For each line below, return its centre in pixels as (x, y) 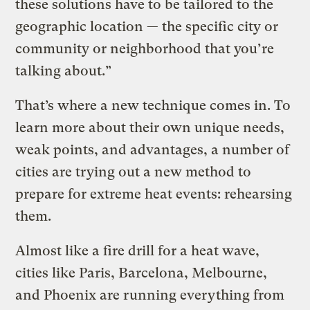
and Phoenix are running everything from (150, 295)
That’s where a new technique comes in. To (153, 105)
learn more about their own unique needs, (150, 127)
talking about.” (64, 71)
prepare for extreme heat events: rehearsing (154, 194)
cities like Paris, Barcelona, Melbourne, (142, 273)
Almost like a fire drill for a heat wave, (138, 250)
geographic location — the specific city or (147, 26)
